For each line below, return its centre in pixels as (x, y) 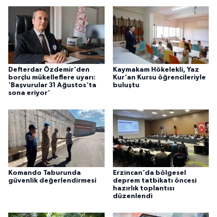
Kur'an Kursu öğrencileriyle (159, 78)
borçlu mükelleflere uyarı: (52, 78)
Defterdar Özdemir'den (49, 70)
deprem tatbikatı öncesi (155, 181)
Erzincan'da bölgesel (149, 173)
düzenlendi (132, 196)
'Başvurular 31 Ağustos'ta (52, 85)
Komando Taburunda (45, 173)
